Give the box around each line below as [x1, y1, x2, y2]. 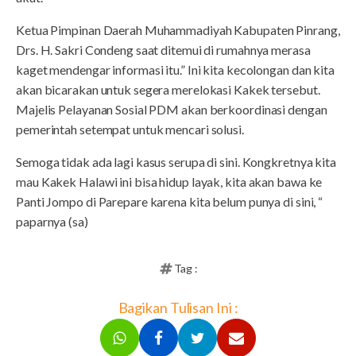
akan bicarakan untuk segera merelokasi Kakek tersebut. [16, 81, 320, 97]
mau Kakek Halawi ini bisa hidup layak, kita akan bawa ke [16, 173, 323, 189]
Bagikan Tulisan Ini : [118, 298, 238, 316]
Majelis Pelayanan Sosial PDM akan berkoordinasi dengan [16, 101, 327, 117]
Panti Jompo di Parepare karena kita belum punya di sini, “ [16, 193, 323, 209]
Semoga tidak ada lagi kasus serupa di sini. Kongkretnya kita [16, 153, 336, 169]
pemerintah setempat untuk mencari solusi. [16, 121, 244, 137]
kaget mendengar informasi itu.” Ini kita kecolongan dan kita [16, 61, 335, 77]
